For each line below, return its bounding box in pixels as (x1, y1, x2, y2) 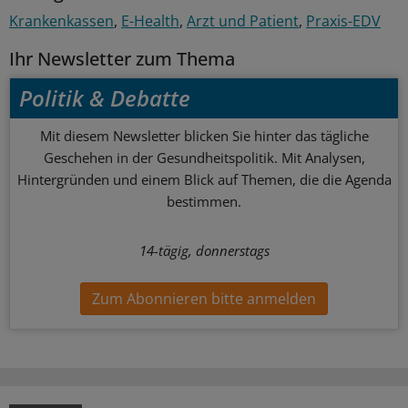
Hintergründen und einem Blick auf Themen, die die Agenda (16, 170, 392, 189)
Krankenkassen (9, 11, 114, 32)
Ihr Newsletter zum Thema (9, 46, 235, 72)
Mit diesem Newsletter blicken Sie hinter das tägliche (39, 127, 369, 146)
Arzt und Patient (187, 11, 299, 32)
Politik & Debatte (18, 83, 190, 114)
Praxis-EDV (306, 11, 381, 32)
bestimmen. (167, 192, 241, 211)
